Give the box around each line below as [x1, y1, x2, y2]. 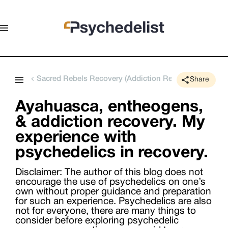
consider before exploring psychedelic [15, 216, 179, 225]
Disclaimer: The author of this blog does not [15, 168, 203, 177]
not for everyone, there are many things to [15, 207, 196, 216]
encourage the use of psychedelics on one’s [15, 178, 206, 187]
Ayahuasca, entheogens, [15, 100, 203, 115]
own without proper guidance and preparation [15, 187, 211, 196]
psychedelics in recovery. [15, 146, 208, 160]
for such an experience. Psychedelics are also [15, 197, 212, 206]
